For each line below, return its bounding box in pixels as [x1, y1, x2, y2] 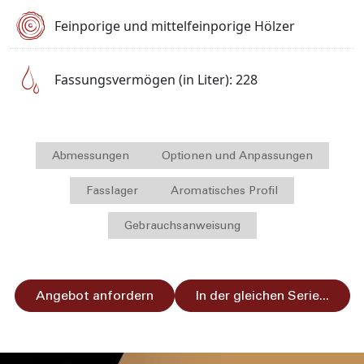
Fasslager [86, 184, 138, 197]
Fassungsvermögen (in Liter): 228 [54, 70, 258, 89]
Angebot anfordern [35, 288, 154, 303]
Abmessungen [51, 149, 129, 162]
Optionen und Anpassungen [161, 149, 313, 162]
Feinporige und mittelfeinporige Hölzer [54, 16, 295, 35]
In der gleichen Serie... [195, 288, 329, 303]
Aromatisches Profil [171, 184, 278, 197]
